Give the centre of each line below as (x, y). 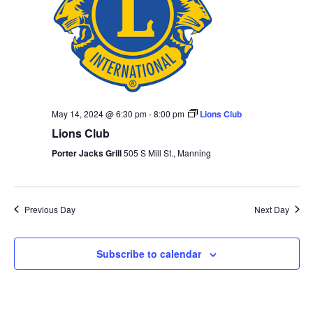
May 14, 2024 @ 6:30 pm (99, 113)
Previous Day (50, 209)
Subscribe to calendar (149, 253)
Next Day (271, 209)
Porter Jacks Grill (87, 153)
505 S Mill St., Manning (167, 152)
